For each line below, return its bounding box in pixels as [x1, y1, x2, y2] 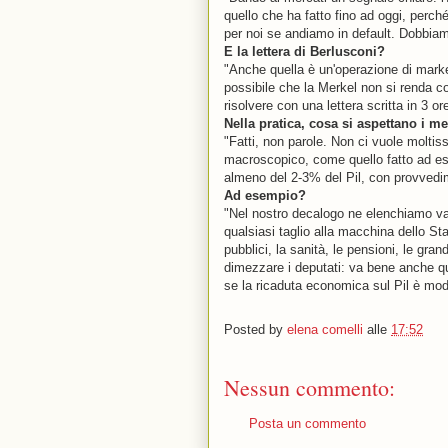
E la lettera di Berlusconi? [224, 43, 385, 59]
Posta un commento [249, 415, 366, 431]
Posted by [224, 321, 287, 337]
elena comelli [287, 321, 363, 337]
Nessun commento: [224, 372, 395, 402]
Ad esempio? [224, 187, 306, 203]
